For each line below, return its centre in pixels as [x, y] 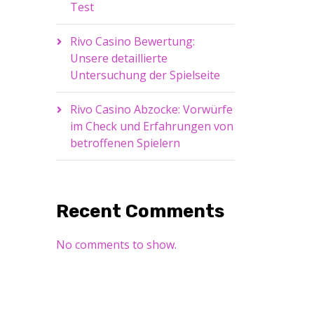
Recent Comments [140, 212]
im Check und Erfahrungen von [151, 127]
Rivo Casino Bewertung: [132, 42]
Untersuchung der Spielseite [145, 75]
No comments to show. [116, 245]
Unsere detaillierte [118, 59]
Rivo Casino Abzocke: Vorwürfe [151, 110]
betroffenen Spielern [125, 143]
